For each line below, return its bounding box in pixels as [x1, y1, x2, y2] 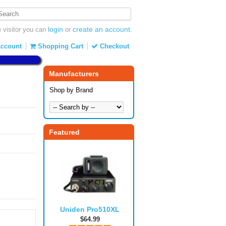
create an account [73, 25, 130, 33]
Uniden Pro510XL [60, 205, 120, 213]
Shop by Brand [49, 86, 93, 94]
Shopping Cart [36, 42, 83, 50]
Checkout [98, 42, 129, 50]
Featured [49, 128, 80, 136]
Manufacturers [49, 70, 99, 78]
